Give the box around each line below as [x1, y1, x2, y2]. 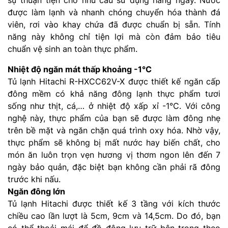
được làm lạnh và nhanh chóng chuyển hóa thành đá [8, 7, 220, 17]
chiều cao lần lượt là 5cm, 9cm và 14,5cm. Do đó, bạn [8, 210, 220, 221]
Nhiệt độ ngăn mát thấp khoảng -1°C [8, 64, 152, 74]
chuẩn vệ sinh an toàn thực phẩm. [8, 43, 137, 54]
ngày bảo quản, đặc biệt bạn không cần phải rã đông [8, 161, 220, 172]
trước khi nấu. [8, 174, 61, 184]
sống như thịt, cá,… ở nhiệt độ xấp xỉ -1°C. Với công [8, 100, 220, 111]
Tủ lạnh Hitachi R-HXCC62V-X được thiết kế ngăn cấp [8, 76, 220, 87]
